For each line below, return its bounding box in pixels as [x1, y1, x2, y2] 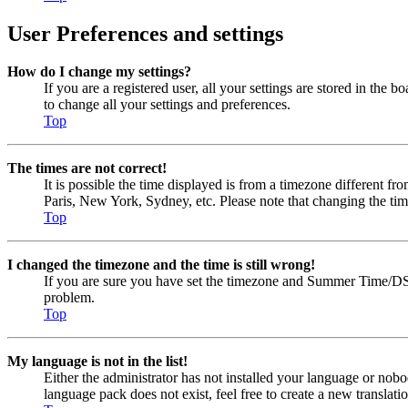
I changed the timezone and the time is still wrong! [7, 257, 315, 273]
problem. [44, 290, 95, 306]
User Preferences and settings [7, 21, 283, 46]
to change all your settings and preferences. [44, 97, 291, 113]
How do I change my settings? [7, 64, 191, 80]
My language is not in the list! [7, 353, 188, 370]
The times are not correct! [7, 160, 167, 177]
